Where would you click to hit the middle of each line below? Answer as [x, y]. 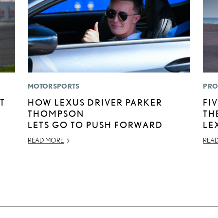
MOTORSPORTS [54, 86]
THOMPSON [56, 114]
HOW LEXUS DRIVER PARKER [95, 102]
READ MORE [46, 140]
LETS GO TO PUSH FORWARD [96, 125]
